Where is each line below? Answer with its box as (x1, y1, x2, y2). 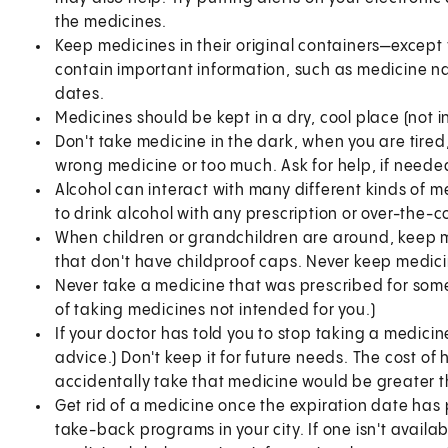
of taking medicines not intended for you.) (54, 301, 376, 319)
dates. (54, 85, 105, 103)
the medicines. (54, 13, 167, 31)
